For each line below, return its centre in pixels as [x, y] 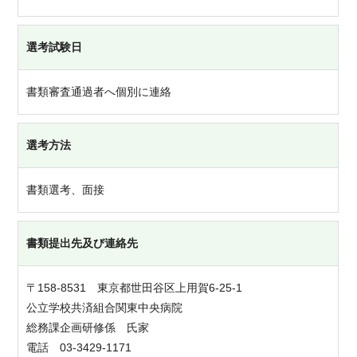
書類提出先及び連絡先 [82, 243]
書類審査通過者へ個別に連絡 [99, 92]
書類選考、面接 [66, 190]
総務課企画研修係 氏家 [88, 328]
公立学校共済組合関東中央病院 [105, 308]
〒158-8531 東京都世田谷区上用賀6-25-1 [135, 288]
